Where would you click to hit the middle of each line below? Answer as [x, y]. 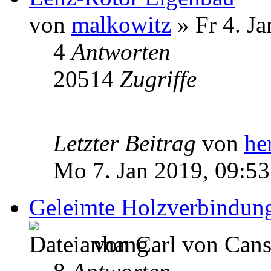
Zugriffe [158, 79]
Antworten [121, 51]
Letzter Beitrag [128, 143]
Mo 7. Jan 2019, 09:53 [162, 170]
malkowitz [121, 24]
